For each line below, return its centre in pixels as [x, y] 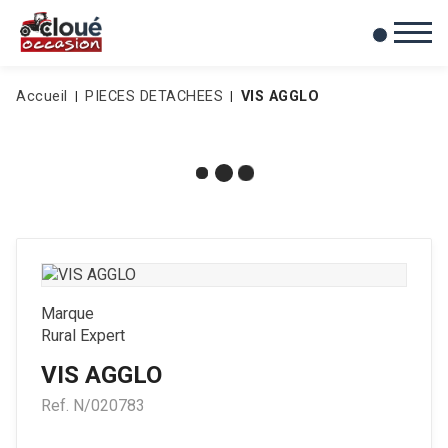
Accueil [42, 96]
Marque [67, 314]
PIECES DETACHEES [154, 96]
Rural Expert [83, 336]
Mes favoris [246, 60]
